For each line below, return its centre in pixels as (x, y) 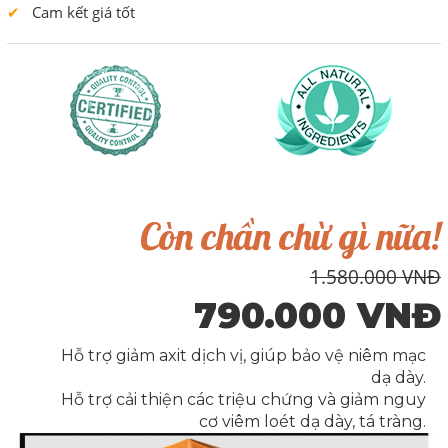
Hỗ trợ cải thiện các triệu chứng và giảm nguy (243, 399)
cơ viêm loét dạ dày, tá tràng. (312, 421)
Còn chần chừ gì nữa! (290, 235)
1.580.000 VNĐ (375, 276)
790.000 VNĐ (317, 315)
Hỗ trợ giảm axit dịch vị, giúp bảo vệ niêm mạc (243, 355)
